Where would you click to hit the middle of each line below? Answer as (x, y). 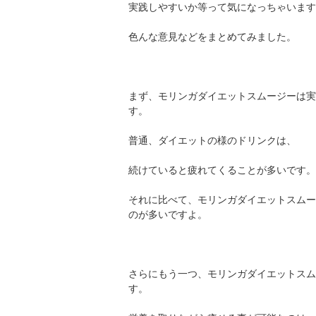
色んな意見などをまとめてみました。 (212, 36)
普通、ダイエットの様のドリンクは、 (212, 140)
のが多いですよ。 (168, 214)
